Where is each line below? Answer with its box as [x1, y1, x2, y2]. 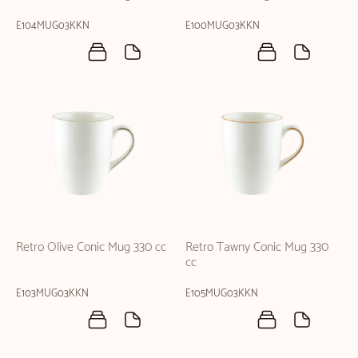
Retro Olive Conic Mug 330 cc [16, 237, 166, 259]
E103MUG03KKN [16, 285, 89, 303]
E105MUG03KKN [185, 285, 258, 303]
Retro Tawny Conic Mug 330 [185, 237, 328, 259]
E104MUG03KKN [16, 18, 89, 35]
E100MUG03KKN [185, 18, 260, 35]
